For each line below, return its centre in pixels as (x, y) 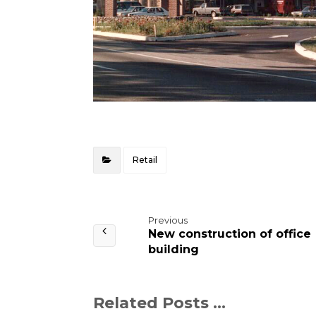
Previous (168, 221)
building (174, 250)
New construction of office (230, 234)
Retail (145, 160)
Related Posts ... (159, 303)
